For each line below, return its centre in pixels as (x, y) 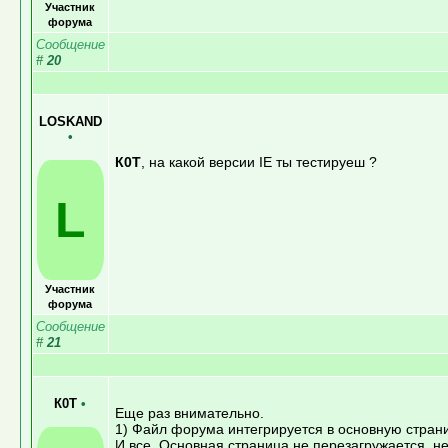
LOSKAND (70, 121)
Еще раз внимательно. (189, 412)
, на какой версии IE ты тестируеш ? (258, 161)
